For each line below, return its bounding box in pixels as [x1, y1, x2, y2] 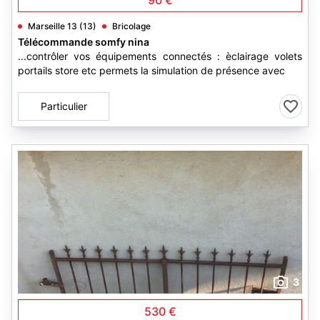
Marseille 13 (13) [28, 21, 96, 31]
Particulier [40, 100, 87, 112]
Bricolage [112, 21, 151, 31]
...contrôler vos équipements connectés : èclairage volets [18, 50, 302, 62]
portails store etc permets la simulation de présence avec [18, 64, 285, 76]
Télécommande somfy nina [18, 36, 149, 48]
